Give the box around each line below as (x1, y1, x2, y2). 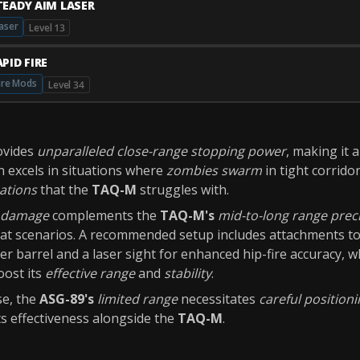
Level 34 (47, 77, 84, 92)
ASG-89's (39, 290, 94, 308)
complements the (49, 207, 160, 224)
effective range (45, 264, 135, 282)
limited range (97, 290, 178, 308)
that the (37, 181, 92, 198)
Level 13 (29, 20, 65, 35)
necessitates (178, 290, 259, 308)
